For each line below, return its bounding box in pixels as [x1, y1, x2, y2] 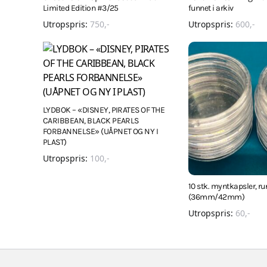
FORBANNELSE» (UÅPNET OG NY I [43, 126, 159, 136]
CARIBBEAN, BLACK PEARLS [43, 116, 139, 126]
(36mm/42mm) [188, 192, 245, 202]
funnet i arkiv [188, 3, 234, 13]
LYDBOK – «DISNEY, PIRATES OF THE [43, 105, 165, 115]
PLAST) [43, 137, 67, 147]
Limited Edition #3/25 [43, 3, 119, 13]
